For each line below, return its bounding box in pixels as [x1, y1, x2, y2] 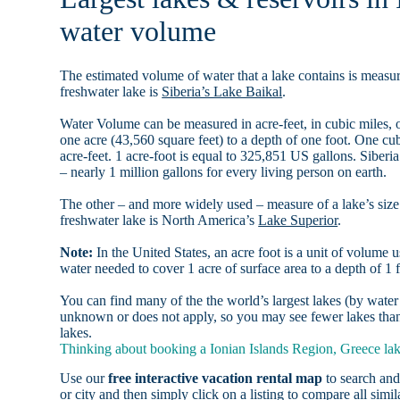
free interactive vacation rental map [108, 370, 323, 386]
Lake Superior [258, 212, 338, 228]
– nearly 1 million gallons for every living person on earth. [60, 163, 387, 179]
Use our [60, 370, 109, 386]
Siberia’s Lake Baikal [162, 83, 283, 99]
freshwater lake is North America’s [60, 212, 259, 228]
